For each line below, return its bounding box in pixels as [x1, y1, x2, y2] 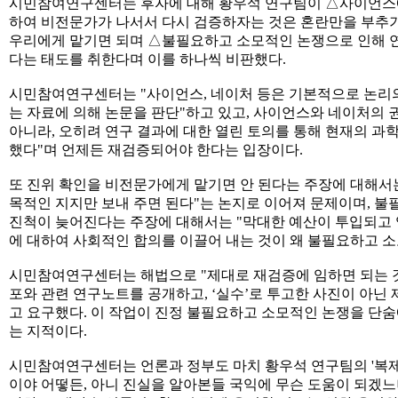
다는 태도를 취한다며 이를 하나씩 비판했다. [9, 52, 286, 67]
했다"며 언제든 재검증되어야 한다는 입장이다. [9, 142, 303, 157]
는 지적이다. [9, 323, 87, 338]
